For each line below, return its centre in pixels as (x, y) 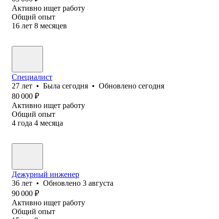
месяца (52, 123)
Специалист (32, 77)
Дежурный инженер (45, 174)
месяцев (54, 25)
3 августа (98, 183)
